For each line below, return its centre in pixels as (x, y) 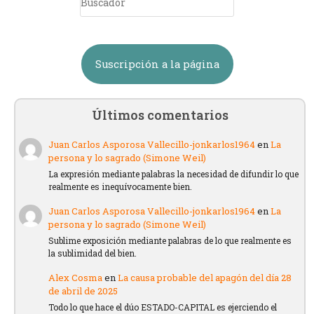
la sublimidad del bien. (93, 253)
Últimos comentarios (160, 115)
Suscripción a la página (157, 64)
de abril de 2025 (83, 291)
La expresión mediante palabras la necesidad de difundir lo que (174, 174)
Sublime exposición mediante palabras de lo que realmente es (170, 241)
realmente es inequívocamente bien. (121, 187)
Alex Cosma (76, 278)
